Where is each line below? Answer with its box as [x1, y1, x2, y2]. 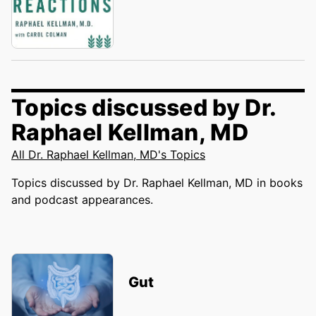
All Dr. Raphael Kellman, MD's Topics [11, 147, 205, 162]
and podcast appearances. [11, 193, 153, 207]
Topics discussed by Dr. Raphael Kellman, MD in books [11, 176, 303, 190]
